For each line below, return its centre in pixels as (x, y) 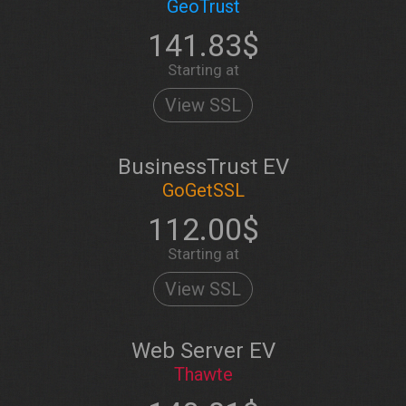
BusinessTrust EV (203, 167)
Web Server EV (203, 351)
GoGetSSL (203, 190)
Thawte (203, 374)
